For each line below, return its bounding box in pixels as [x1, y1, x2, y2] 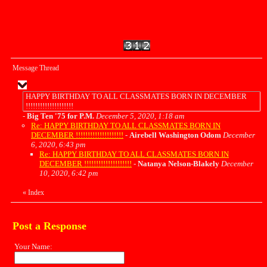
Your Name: [14, 242, 52, 251]
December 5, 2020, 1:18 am [96, 111, 184, 120]
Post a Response [13, 220, 86, 232]
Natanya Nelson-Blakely [138, 159, 219, 168]
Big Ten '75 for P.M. [27, 111, 94, 120]
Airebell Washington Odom [129, 131, 221, 139]
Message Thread [13, 64, 59, 72]
